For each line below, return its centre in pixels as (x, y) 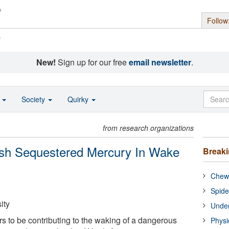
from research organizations (148, 128)
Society (34, 99)
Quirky (79, 99)
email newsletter (160, 62)
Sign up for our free (92, 62)
